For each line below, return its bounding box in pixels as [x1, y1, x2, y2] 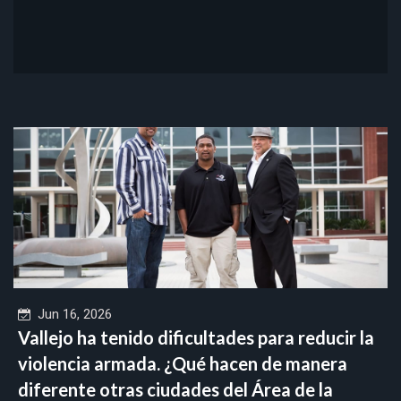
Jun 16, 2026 [30, 305, 112, 322]
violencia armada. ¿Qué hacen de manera [18, 352, 347, 374]
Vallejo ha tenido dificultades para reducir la [18, 326, 374, 348]
